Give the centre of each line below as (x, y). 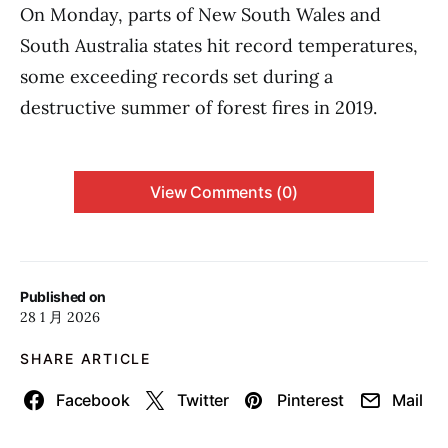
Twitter (203, 400)
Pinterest (311, 400)
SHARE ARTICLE (85, 358)
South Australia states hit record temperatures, (219, 45)
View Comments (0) (224, 192)
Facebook (93, 400)
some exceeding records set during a (176, 76)
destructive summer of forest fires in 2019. (198, 107)
